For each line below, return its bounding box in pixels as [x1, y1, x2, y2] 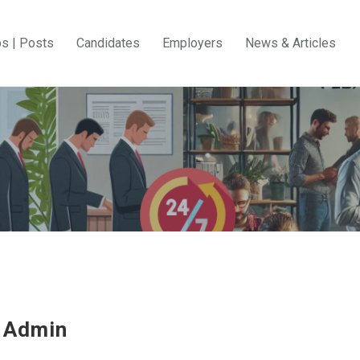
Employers [162, 35, 223, 51]
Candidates [76, 35, 140, 51]
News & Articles [245, 35, 336, 51]
